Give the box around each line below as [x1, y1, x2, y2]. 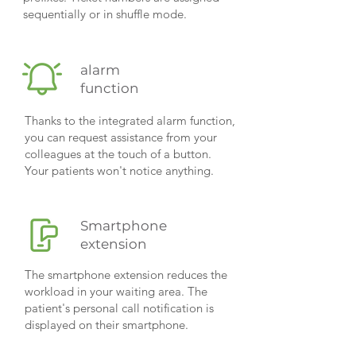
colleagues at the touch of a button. [25, 146, 211, 161]
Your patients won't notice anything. [25, 163, 214, 178]
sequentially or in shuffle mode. [23, 6, 187, 21]
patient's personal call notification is [25, 300, 214, 315]
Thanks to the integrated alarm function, [25, 113, 235, 128]
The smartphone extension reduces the [25, 267, 227, 282]
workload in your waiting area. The [25, 284, 207, 299]
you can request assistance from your [25, 130, 217, 145]
